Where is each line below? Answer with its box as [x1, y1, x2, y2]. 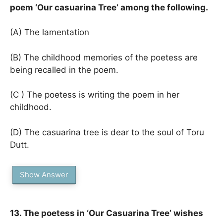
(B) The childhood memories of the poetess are [10, 52, 198, 62]
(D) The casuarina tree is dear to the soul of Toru [10, 127, 204, 137]
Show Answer [20, 170, 68, 179]
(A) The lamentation [10, 27, 89, 37]
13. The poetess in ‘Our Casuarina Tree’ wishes [10, 208, 203, 218]
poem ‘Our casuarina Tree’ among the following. [10, 2, 208, 12]
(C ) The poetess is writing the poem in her [10, 90, 179, 100]
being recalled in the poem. [10, 64, 118, 75]
